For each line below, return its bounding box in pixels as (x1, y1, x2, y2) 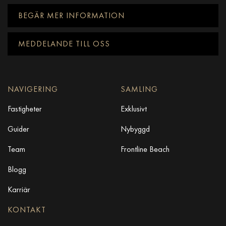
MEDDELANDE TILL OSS (18, 38, 110, 49)
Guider (8, 124, 29, 135)
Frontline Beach (121, 144, 169, 155)
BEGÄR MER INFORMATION (18, 10, 125, 21)
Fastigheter (8, 103, 42, 115)
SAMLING (121, 84, 158, 95)
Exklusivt (121, 103, 147, 115)
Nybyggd (121, 124, 150, 135)
